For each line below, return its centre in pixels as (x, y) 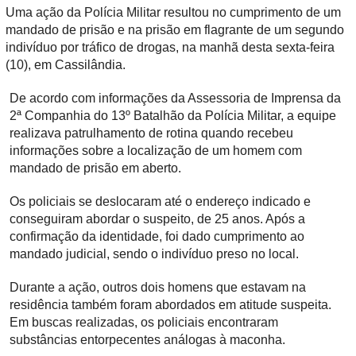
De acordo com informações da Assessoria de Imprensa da (175, 99)
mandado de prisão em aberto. (95, 168)
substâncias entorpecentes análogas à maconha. (147, 340)
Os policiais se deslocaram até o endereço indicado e (160, 202)
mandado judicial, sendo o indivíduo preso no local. (154, 254)
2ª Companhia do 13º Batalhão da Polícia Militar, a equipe (173, 116)
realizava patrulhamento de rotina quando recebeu (151, 133)
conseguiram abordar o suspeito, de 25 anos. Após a (157, 219)
